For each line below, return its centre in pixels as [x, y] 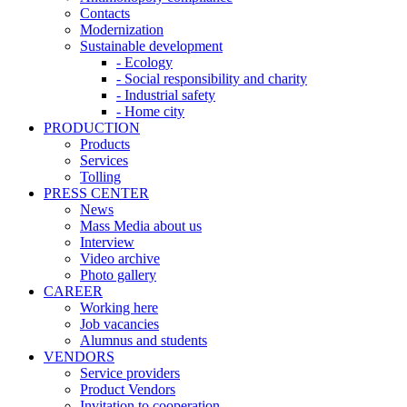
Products [105, 144]
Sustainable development [151, 46]
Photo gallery [118, 275]
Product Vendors [128, 390]
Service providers [130, 373]
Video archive [120, 259]
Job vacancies [119, 324]
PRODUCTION [92, 128]
